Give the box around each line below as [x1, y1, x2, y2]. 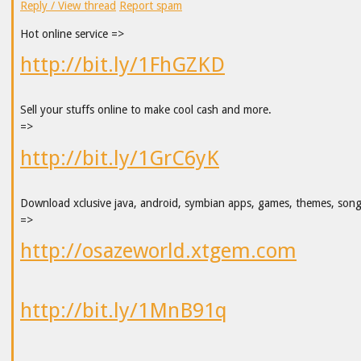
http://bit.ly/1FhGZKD [20, 52, 225, 77]
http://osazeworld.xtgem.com [20, 239, 297, 263]
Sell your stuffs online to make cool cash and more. [20, 103, 272, 117]
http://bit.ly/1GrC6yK [20, 145, 219, 170]
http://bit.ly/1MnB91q [20, 297, 227, 322]
